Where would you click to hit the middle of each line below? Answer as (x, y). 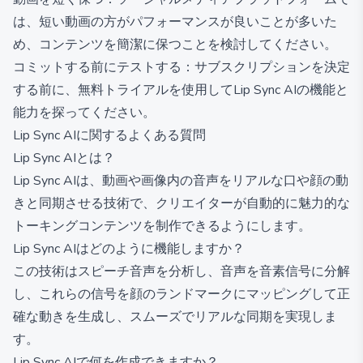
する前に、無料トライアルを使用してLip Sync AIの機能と (181, 90)
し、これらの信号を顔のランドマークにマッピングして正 (181, 294)
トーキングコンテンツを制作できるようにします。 (162, 226)
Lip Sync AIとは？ (64, 158)
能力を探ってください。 (84, 113)
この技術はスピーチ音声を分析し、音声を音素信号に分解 (181, 271)
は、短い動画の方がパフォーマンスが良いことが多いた (175, 22)
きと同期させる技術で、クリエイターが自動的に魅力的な (181, 203)
